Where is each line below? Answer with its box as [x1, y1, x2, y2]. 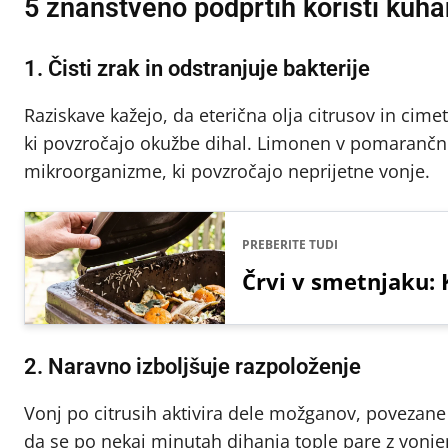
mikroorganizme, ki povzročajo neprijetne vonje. [24, 158, 430, 183]
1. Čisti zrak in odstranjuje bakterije [24, 55, 370, 81]
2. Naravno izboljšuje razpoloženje [24, 353, 361, 379]
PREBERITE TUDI [242, 235, 338, 253]
